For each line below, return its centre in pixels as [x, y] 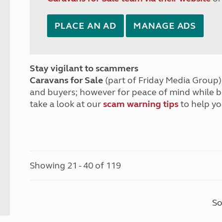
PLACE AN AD [86, 26]
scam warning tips [141, 104]
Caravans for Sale [67, 80]
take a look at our [67, 104]
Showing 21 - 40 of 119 [76, 166]
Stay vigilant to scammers [84, 68]
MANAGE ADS [165, 26]
